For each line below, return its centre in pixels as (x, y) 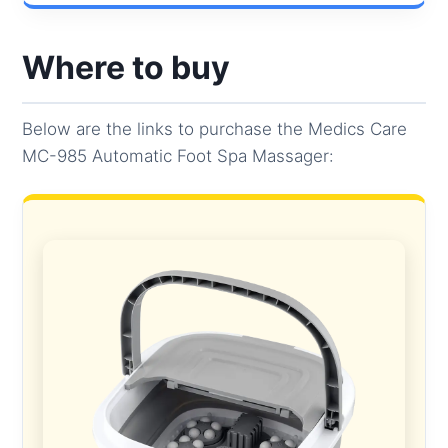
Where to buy (126, 67)
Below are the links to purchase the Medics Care (215, 128)
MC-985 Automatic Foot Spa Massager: (178, 155)
